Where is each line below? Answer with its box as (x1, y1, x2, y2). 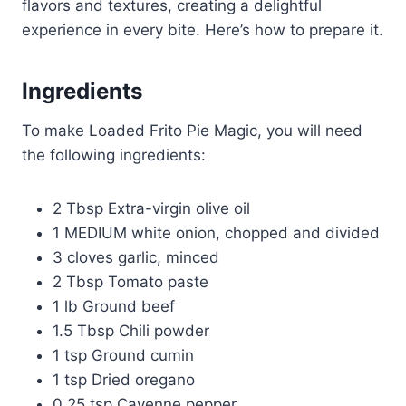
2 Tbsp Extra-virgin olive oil (53, 199, 250, 218)
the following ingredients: (22, 146, 206, 165)
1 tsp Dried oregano (53, 371, 195, 390)
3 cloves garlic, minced (53, 248, 219, 267)
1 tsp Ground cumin (53, 346, 194, 365)
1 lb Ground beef (53, 297, 175, 316)
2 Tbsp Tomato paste (53, 273, 208, 292)
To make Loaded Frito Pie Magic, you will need (22, 121, 362, 140)
